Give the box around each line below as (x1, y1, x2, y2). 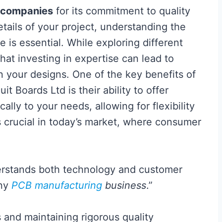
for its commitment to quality (53, 5, 190, 17)
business (102, 179, 146, 191)
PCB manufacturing (11, 179, 102, 191)
